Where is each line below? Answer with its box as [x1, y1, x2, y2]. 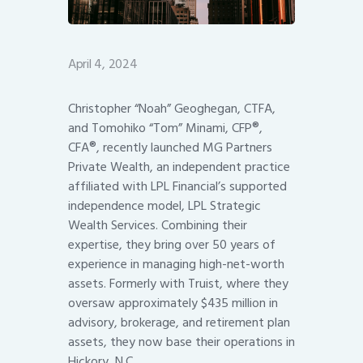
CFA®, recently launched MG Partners [68, 137, 272, 159]
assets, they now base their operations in [68, 331, 295, 353]
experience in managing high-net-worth [68, 254, 284, 275]
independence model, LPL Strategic [68, 195, 261, 217]
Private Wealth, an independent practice [68, 156, 290, 178]
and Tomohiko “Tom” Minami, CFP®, [68, 117, 263, 139]
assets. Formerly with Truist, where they [68, 273, 288, 295]
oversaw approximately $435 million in [68, 293, 278, 314]
